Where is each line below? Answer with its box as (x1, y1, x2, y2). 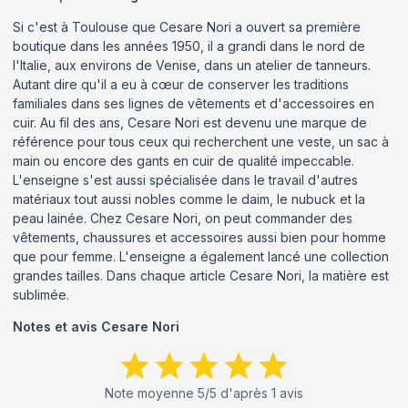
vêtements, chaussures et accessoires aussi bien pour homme (13, 229, 386, 245)
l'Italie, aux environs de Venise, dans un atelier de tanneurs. (13, 56, 371, 73)
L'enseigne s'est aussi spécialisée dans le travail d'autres (13, 171, 358, 188)
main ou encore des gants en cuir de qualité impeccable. (13, 152, 354, 168)
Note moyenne (105, 384, 198, 401)
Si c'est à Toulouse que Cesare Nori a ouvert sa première (13, 18, 361, 35)
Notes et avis (13, 318, 101, 334)
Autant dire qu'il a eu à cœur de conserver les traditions (13, 76, 349, 92)
